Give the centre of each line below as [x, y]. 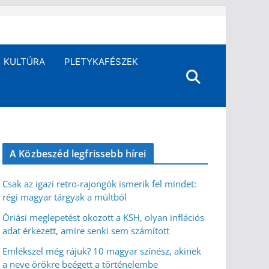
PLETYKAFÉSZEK [101, 62]
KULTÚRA [25, 62]
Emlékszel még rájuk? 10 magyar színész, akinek [102, 251]
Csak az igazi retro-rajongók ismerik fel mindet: [99, 184]
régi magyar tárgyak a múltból [65, 197]
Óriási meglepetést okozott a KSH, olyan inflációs [103, 217]
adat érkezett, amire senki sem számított [86, 231]
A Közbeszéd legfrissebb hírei [78, 154]
